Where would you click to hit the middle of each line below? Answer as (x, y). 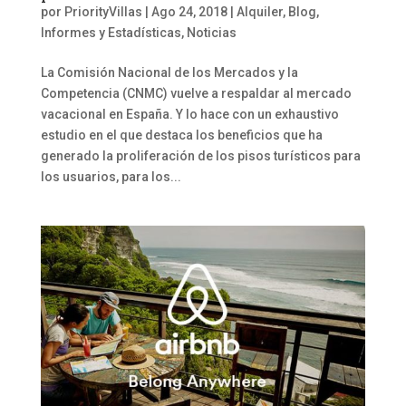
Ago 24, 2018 (189, 12)
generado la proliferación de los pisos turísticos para (200, 156)
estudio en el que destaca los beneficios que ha (181, 135)
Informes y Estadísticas (111, 33)
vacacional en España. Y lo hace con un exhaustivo (189, 115)
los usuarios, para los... (111, 177)
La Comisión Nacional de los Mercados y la (169, 73)
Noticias (211, 33)
